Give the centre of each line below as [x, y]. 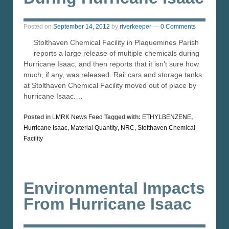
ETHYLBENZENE [167, 117]
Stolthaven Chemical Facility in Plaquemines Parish [116, 42]
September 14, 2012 [82, 26]
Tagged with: [122, 117]
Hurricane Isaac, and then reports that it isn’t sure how [111, 64]
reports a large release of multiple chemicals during [117, 53]
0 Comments [178, 26]
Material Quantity [94, 128]
